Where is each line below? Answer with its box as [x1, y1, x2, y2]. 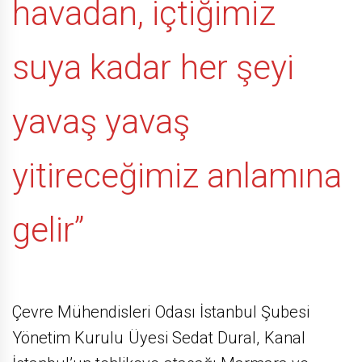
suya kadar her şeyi [12, 47, 294, 87]
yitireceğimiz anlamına [12, 155, 343, 196]
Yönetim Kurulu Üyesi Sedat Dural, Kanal [12, 328, 305, 348]
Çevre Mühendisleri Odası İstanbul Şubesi [12, 302, 310, 322]
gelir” [12, 209, 84, 250]
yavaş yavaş [12, 101, 191, 141]
